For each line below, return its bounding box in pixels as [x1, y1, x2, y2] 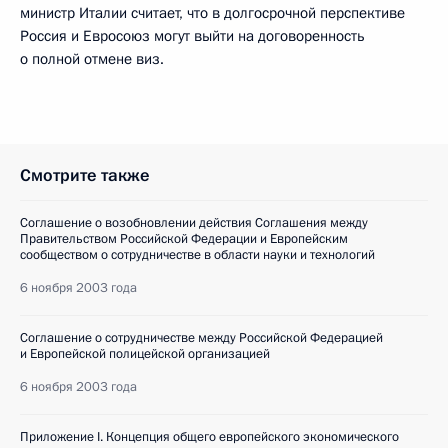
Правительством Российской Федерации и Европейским [20, 230, 348, 248]
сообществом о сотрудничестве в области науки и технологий [20, 246, 375, 264]
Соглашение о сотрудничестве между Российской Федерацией [20, 329, 383, 347]
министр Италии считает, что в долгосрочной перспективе [20, 3, 405, 23]
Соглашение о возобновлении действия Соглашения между [20, 214, 368, 232]
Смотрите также [20, 164, 150, 187]
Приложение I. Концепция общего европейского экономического [20, 428, 399, 446]
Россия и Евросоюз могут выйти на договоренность [20, 26, 365, 46]
